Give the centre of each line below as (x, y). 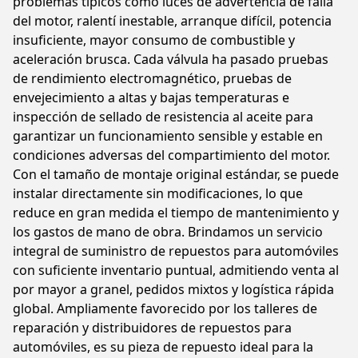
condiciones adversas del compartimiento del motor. (171, 155)
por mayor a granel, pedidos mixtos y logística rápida (173, 289)
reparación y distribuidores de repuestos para (152, 328)
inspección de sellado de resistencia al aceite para (163, 117)
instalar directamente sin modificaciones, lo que (158, 193)
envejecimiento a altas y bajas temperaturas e (151, 97)
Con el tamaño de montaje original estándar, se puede (176, 174)
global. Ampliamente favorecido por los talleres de (165, 308)
